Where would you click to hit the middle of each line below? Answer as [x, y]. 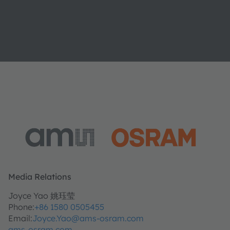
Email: [20, 218]
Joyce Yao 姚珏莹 [41, 195]
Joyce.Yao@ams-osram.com [88, 218]
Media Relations [40, 176]
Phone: [21, 207]
